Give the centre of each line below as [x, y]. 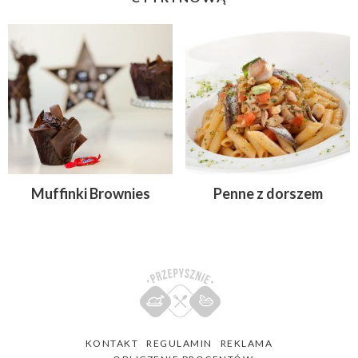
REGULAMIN [179, 343]
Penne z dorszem [268, 193]
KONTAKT [112, 343]
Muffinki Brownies [90, 193]
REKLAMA [247, 343]
